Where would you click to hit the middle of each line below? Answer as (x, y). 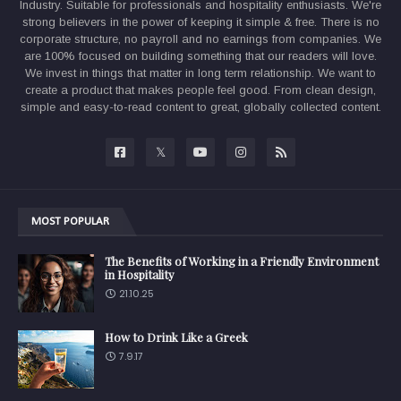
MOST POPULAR (70, 222)
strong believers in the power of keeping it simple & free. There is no (200, 22)
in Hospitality (140, 275)
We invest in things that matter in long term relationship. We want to (200, 73)
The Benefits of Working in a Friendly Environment (242, 261)
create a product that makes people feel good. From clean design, (200, 90)
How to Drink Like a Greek (176, 337)
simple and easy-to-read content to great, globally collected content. (200, 107)
